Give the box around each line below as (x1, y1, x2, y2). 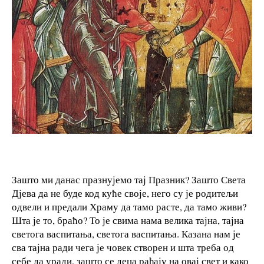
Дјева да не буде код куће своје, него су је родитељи (12, 186, 238, 200)
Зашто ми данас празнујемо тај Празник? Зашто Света (12, 172, 246, 186)
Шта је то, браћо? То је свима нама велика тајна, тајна (12, 213, 244, 227)
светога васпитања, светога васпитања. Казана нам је (12, 226, 240, 240)
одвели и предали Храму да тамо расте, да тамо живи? (12, 199, 246, 213)
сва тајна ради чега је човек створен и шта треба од (12, 240, 234, 254)
